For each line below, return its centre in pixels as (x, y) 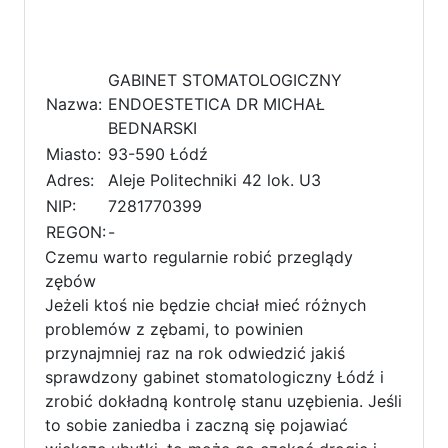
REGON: (76, 231)
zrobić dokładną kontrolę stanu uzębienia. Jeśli (223, 400)
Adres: (70, 179)
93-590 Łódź (158, 153)
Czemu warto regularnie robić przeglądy (199, 256)
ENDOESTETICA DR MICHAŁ (216, 103)
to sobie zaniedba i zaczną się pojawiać (196, 424)
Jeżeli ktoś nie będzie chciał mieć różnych (205, 304)
